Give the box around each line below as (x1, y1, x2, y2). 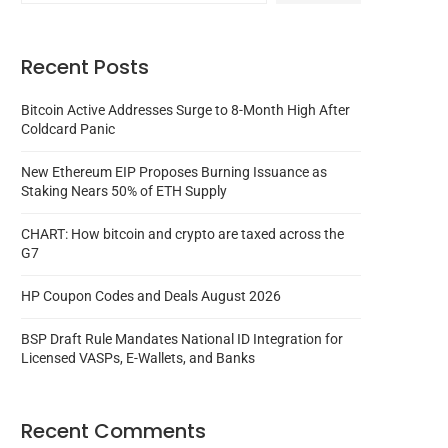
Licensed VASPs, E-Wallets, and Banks (21, 350, 255, 367)
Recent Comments (21, 417, 206, 446)
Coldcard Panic (21, 121, 115, 138)
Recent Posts (21, 53, 149, 82)
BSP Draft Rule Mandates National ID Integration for (21, 331, 343, 348)
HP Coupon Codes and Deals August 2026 (21, 288, 281, 305)
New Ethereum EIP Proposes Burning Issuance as (21, 164, 327, 181)
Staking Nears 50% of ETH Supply (21, 183, 227, 200)
